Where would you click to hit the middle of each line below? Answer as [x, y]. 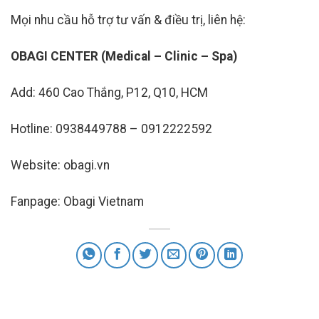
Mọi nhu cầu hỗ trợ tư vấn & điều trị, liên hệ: [128, 20]
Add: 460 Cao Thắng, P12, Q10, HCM [109, 93]
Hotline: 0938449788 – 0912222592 [111, 129]
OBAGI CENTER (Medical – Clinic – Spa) [124, 57]
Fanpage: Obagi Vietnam [77, 201]
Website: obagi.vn [60, 165]
